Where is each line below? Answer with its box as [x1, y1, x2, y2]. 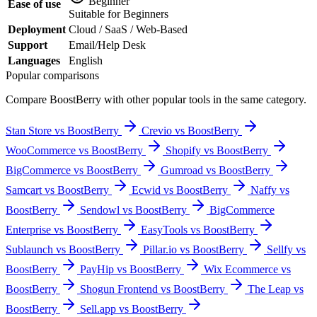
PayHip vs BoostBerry [80, 263, 181, 275]
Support [8, 38, 47, 51]
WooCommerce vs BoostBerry [6, 144, 143, 156]
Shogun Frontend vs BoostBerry [80, 282, 225, 295]
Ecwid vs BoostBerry [132, 183, 228, 196]
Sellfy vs [267, 243, 306, 255]
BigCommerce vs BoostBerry [6, 163, 138, 176]
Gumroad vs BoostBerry [161, 163, 270, 176]
